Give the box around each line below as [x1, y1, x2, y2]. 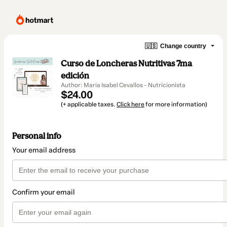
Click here [117, 101, 144, 108]
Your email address [12, 146, 75, 155]
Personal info [12, 131, 61, 141]
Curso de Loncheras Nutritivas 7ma [61, 58, 192, 68]
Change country [160, 42, 206, 50]
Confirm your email [12, 188, 75, 197]
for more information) [144, 101, 207, 108]
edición [61, 70, 89, 81]
